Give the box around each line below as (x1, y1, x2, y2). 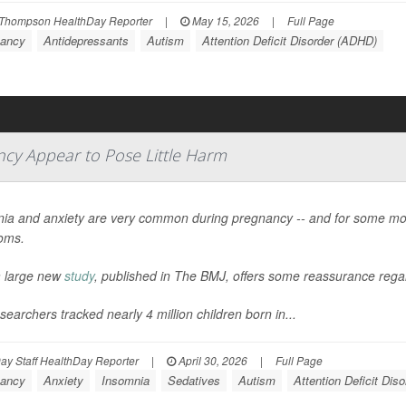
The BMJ (173, 266, 226, 285)
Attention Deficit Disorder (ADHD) (201, 31, 377, 49)
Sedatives (167, 372, 220, 390)
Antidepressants (43, 31, 129, 49)
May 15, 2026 (188, 12, 259, 28)
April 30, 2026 (175, 353, 247, 369)
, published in (93, 266, 174, 285)
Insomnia (101, 372, 150, 390)
